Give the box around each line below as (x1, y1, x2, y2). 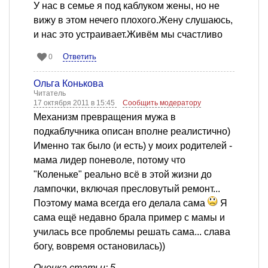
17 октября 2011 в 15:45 (33, 99, 117, 108)
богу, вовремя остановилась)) (33, 241, 165, 252)
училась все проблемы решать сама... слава (33, 227, 230, 237)
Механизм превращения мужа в (33, 112, 176, 123)
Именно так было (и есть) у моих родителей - (33, 141, 232, 151)
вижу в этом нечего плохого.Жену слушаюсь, (33, 15, 233, 26)
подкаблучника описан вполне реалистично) (33, 126, 230, 137)
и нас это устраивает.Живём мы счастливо (33, 29, 223, 40)
